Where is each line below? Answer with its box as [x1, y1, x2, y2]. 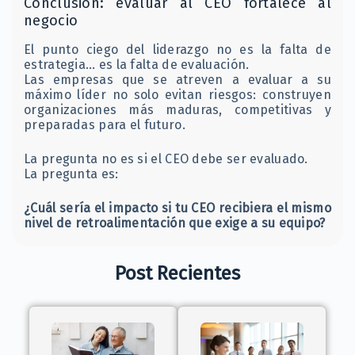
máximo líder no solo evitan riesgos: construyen [24, 86, 331, 102]
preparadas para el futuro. [24, 116, 185, 132]
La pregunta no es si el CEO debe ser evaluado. [24, 151, 308, 166]
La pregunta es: [24, 166, 119, 181]
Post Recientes [115, 261, 240, 284]
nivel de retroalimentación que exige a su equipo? [24, 215, 326, 231]
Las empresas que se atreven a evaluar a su [24, 71, 331, 87]
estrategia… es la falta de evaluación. [24, 56, 250, 72]
